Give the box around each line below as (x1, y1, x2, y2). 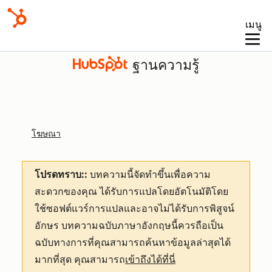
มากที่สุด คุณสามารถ (35, 254, 125, 265)
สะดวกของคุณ (35, 186, 100, 197)
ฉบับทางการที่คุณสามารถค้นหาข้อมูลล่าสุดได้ (35, 237, 231, 248)
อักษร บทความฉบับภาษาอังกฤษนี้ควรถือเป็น (35, 220, 223, 231)
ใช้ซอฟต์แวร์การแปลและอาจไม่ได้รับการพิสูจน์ (35, 203, 234, 214)
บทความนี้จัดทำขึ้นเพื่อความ (87, 169, 211, 180)
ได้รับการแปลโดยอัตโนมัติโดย (100, 186, 228, 197)
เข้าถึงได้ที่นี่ (125, 254, 175, 265)
